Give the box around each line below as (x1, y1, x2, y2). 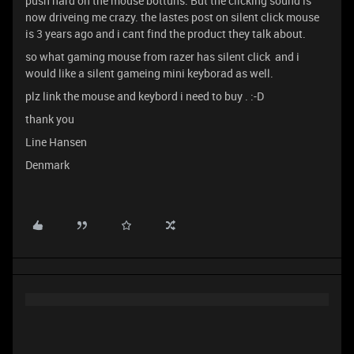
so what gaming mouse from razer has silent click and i (25, 49, 299, 64)
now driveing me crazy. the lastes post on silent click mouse (25, 9, 319, 24)
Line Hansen (25, 134, 87, 149)
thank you (25, 111, 77, 126)
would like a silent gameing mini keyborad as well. (25, 66, 273, 81)
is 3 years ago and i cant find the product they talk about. (25, 26, 306, 41)
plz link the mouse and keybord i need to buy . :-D (25, 88, 264, 104)
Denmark (25, 157, 70, 172)
